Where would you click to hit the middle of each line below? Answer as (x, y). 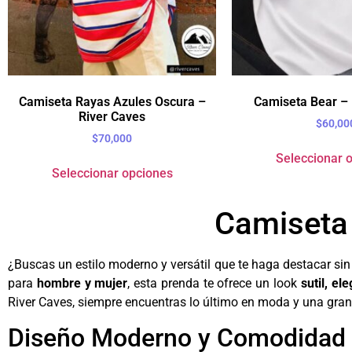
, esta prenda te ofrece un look (214, 284)
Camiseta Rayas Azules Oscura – (112, 102)
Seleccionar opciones (112, 174)
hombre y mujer (82, 284)
